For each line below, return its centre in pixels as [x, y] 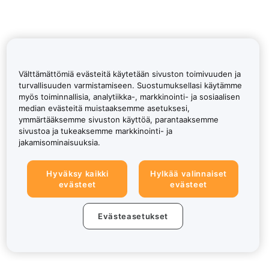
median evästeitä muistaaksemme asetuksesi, [104, 108]
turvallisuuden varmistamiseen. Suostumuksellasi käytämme [130, 86]
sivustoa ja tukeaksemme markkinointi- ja [95, 131]
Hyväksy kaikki [77, 174]
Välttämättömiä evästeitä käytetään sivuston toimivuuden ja [129, 74]
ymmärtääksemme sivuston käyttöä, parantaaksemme [118, 120]
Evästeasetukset [133, 216]
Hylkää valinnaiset [189, 174]
